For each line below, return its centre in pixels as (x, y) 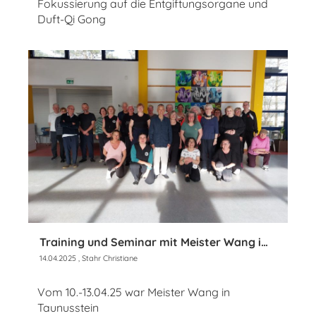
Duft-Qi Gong (72, 19)
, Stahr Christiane (107, 259)
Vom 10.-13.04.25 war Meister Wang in (134, 292)
